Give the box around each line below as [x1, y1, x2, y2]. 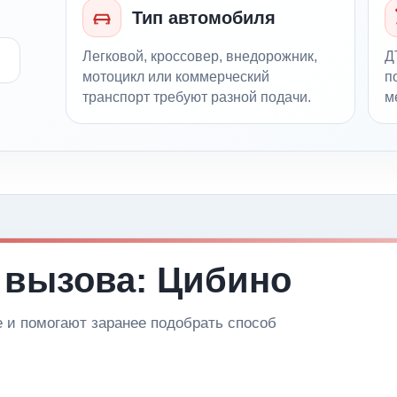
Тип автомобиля [132, 8, 276, 28]
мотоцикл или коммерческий [82, 69, 270, 85]
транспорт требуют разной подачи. [82, 90, 312, 105]
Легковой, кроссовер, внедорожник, [82, 49, 318, 65]
